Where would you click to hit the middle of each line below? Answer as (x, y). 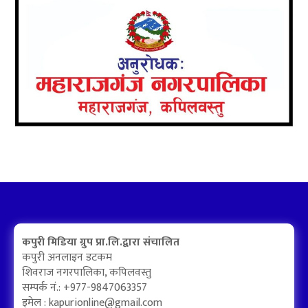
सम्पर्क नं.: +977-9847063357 (85, 287)
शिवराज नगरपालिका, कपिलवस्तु (87, 272)
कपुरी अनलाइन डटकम (67, 257)
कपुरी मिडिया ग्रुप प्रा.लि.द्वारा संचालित (101, 242)
